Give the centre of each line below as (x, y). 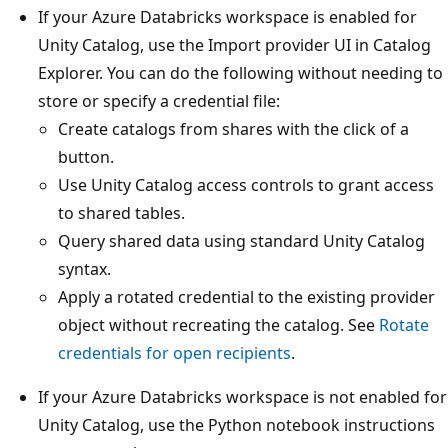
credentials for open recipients (174, 352)
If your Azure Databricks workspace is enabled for (227, 16)
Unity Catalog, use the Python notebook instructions (236, 424)
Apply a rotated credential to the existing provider (246, 296)
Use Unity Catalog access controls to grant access (246, 184)
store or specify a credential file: (159, 100)
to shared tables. (121, 212)
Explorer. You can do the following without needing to (240, 72)
